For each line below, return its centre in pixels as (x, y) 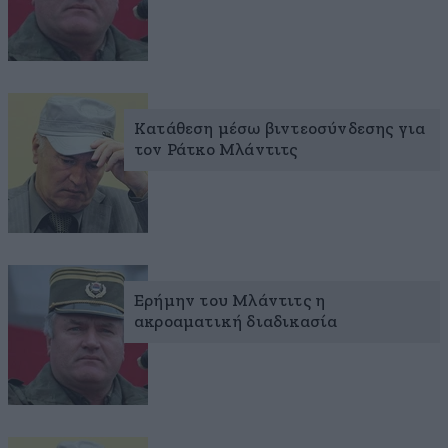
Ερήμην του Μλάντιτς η (230, 301)
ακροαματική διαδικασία (236, 322)
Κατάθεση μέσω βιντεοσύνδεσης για (280, 129)
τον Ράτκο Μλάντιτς (216, 150)
